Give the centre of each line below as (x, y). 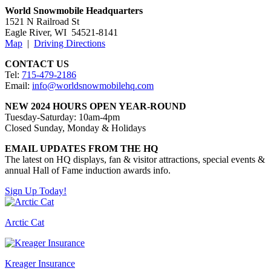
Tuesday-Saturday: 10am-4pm (62, 117)
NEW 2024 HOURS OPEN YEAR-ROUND (96, 106)
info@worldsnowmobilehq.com (93, 85)
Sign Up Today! (36, 191)
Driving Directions (70, 43)
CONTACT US (37, 64)
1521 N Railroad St (42, 21)
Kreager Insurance (40, 263)
